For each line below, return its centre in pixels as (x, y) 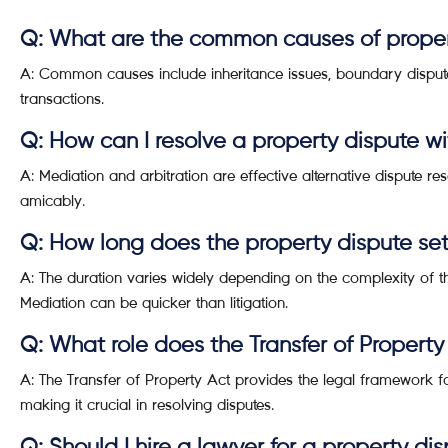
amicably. (52, 200)
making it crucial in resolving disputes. (147, 404)
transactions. (62, 98)
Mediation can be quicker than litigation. (154, 302)
